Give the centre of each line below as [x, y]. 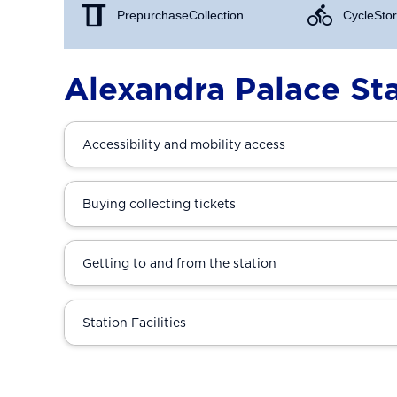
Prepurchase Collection [180, 15]
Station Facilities [134, 323]
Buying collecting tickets [159, 204]
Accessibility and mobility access [184, 144]
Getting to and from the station [179, 263]
